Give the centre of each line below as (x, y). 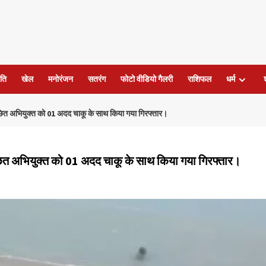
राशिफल (199, 79)
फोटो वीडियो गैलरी (146, 79)
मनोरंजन (60, 79)
